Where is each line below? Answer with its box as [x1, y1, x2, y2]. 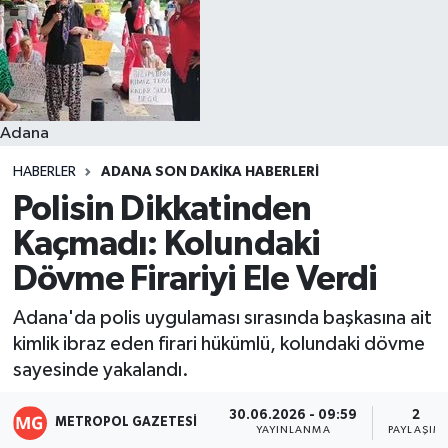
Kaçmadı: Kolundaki [12, 226, 321, 262]
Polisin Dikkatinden [12, 191, 312, 227]
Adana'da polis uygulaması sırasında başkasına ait [12, 308, 432, 329]
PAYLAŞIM [388, 425, 443, 436]
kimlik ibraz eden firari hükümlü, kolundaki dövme [12, 334, 425, 355]
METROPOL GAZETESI [55, 415, 198, 429]
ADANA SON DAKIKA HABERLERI [100, 165, 319, 180]
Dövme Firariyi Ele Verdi [12, 261, 378, 297]
